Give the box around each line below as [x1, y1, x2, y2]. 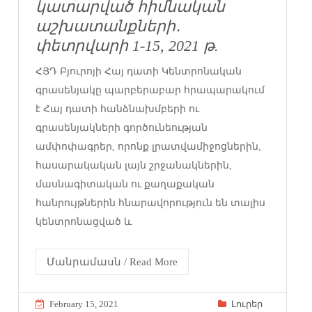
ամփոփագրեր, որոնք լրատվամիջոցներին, [36, 141, 262, 152]
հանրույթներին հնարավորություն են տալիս [36, 197, 266, 208]
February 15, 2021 [49, 298, 119, 309]
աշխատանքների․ [36, 17, 181, 35]
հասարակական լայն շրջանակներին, [36, 159, 233, 171]
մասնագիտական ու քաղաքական [36, 178, 215, 189]
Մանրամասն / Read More [47, 256, 178, 267]
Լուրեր [231, 298, 263, 309]
